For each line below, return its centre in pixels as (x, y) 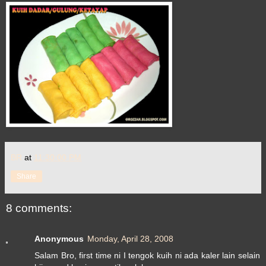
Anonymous (59, 239)
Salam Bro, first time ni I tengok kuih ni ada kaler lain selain (147, 256)
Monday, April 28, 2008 (130, 239)
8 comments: (39, 208)
